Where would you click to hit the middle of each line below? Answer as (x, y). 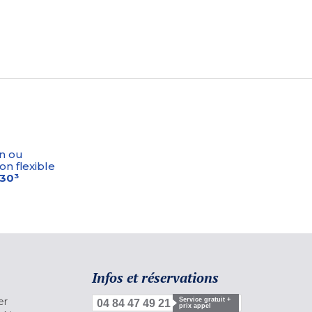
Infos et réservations (155, 277)
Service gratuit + (205, 299)
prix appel (195, 305)
